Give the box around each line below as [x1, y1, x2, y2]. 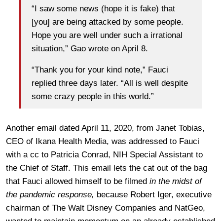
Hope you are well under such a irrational [32, 31, 183, 40]
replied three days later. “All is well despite [32, 78, 188, 88]
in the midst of [149, 176, 202, 186]
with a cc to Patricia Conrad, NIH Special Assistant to [6, 149, 203, 159]
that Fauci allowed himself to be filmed [6, 176, 149, 186]
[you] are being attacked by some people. [32, 17, 184, 27]
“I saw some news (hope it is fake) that [32, 4, 175, 14]
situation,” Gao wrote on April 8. [32, 44, 148, 54]
